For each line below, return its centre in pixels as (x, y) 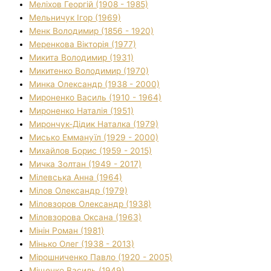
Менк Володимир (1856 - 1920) (91, 31)
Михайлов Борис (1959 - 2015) (90, 151)
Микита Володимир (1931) (81, 58)
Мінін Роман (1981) (67, 231)
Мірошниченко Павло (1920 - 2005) (101, 257)
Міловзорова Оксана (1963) (85, 217)
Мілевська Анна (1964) (76, 178)
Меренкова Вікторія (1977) (83, 44)
